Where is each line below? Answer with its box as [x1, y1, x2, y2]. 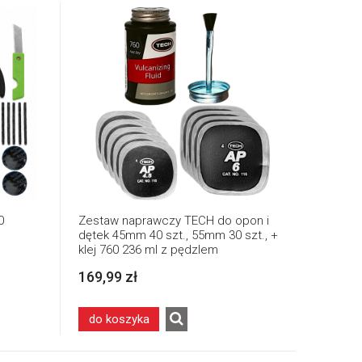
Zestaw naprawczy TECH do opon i [78, 213, 269, 228]
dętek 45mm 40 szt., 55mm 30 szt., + [78, 227, 278, 242]
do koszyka [88, 311, 149, 326]
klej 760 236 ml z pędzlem [78, 242, 218, 257]
